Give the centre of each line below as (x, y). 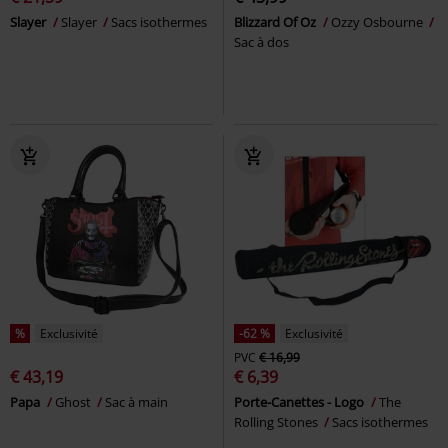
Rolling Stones (277, 421)
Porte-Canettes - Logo (300, 401)
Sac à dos (261, 41)
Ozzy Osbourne (378, 21)
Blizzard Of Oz (276, 21)
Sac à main (136, 401)
